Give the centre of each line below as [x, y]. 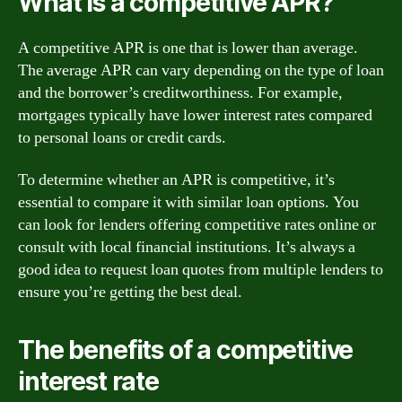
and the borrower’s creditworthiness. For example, [180, 92]
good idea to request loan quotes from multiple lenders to [201, 270]
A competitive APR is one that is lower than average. [188, 48]
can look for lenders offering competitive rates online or [197, 225]
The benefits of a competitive [186, 350]
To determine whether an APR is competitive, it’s [176, 180]
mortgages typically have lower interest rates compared [195, 115]
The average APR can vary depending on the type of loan [201, 70]
